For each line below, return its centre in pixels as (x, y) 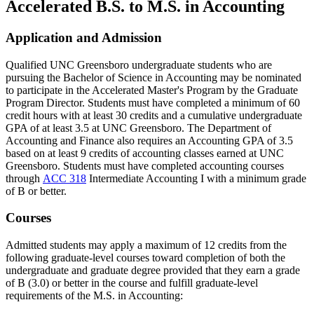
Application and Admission (84, 37)
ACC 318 (64, 178)
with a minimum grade (255, 178)
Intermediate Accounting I (145, 178)
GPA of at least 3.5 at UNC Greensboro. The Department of (138, 128)
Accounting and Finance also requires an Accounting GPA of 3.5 (149, 140)
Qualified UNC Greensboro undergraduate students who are (139, 64)
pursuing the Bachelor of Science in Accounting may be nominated (153, 77)
